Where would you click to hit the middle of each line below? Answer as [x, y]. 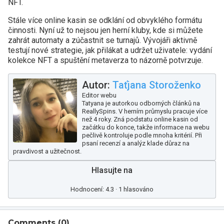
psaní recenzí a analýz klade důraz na [136, 143]
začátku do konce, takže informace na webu [146, 127]
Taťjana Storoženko [157, 85]
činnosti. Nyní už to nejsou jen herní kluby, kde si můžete [105, 30]
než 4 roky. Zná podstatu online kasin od [140, 119]
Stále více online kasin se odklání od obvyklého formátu [105, 20]
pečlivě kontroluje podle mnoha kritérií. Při [142, 135]
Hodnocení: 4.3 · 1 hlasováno [112, 189]
